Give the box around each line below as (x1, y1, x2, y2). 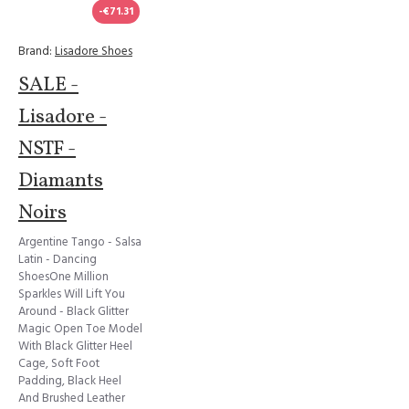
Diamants (18, 167, 103, 195)
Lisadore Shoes (55, 43, 132, 59)
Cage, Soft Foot (18, 355, 100, 372)
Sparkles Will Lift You (18, 286, 125, 302)
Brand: (18, 43, 52, 59)
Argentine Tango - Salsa (18, 234, 142, 250)
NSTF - (18, 135, 76, 163)
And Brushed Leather (18, 390, 125, 406)
